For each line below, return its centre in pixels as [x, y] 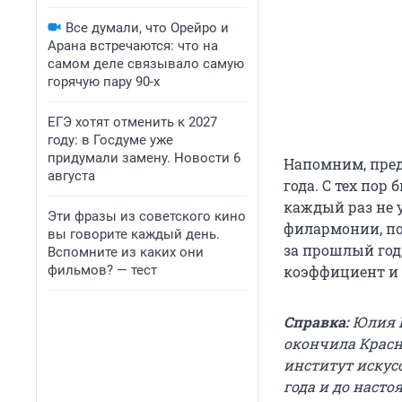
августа [71, 176]
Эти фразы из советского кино [147, 216]
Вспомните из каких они [126, 252]
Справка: [316, 322]
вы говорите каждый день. [134, 234]
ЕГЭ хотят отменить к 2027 [132, 122]
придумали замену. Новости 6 [144, 158]
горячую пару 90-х [104, 82]
